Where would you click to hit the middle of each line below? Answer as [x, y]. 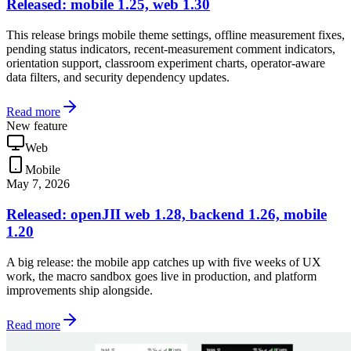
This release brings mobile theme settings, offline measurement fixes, [175, 35]
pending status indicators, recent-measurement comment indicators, [171, 49]
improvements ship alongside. [80, 290]
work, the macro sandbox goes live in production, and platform [161, 276]
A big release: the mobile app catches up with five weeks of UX [164, 262]
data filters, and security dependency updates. [118, 78]
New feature [37, 126]
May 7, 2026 [38, 184]
